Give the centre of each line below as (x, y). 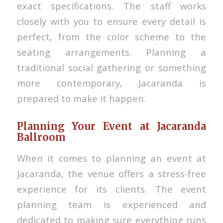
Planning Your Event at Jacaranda (111, 126)
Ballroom (41, 137)
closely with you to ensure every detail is (111, 21)
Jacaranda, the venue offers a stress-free (111, 174)
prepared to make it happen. (81, 98)
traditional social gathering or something (111, 67)
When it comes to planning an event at (111, 158)
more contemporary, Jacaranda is (111, 83)
